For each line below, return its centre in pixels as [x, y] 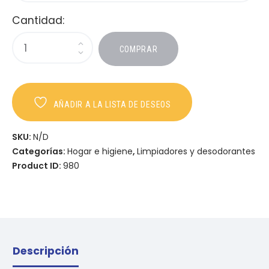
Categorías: [40, 152]
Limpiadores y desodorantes [196, 152]
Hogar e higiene [100, 152]
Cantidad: [38, 20]
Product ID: [38, 166]
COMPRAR [138, 49]
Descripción [46, 251]
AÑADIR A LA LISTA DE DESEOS [112, 104]
